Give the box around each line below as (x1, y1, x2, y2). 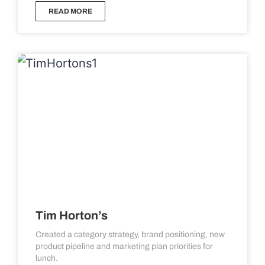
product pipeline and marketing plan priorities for (35, 242, 213, 251)
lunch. (35, 254, 58, 263)
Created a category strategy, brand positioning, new (35, 230, 225, 239)
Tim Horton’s (35, 209, 108, 222)
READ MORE (49, 7, 92, 15)
